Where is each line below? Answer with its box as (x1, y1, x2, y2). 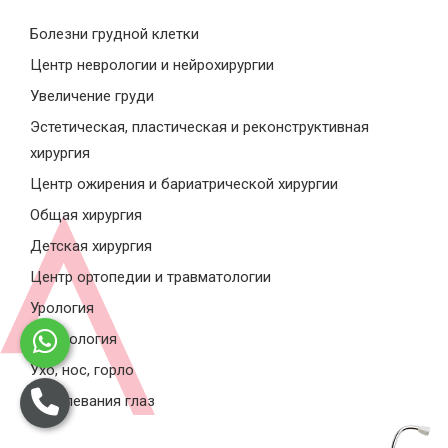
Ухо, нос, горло (30, 361, 134, 380)
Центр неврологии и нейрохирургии (30, 56, 274, 75)
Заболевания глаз (30, 392, 155, 411)
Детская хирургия (30, 237, 152, 256)
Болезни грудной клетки (30, 25, 199, 44)
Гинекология (30, 330, 117, 349)
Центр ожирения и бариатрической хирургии (30, 175, 338, 194)
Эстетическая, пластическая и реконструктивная (30, 118, 369, 137)
